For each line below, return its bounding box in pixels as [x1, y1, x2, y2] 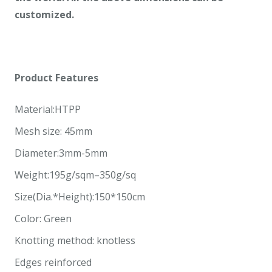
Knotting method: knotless [15, 234, 135, 248]
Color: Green [15, 212, 72, 226]
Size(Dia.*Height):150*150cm [15, 190, 145, 204]
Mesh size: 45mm [15, 124, 92, 138]
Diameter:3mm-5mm [15, 146, 107, 160]
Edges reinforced [15, 256, 92, 270]
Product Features [15, 71, 98, 85]
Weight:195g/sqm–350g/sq [15, 168, 136, 182]
